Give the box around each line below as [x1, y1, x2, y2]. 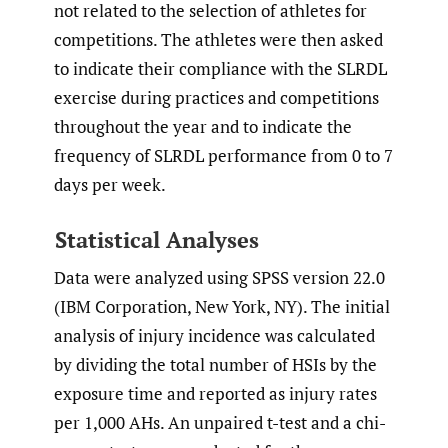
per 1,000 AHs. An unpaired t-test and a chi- [54, 411, 386, 435]
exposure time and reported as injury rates [54, 382, 377, 406]
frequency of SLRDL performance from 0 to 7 [54, 144, 393, 168]
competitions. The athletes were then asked [54, 28, 383, 52]
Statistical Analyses [54, 224, 259, 254]
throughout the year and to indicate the [54, 115, 352, 139]
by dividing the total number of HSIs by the [54, 353, 377, 377]
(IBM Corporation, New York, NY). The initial [54, 295, 390, 319]
